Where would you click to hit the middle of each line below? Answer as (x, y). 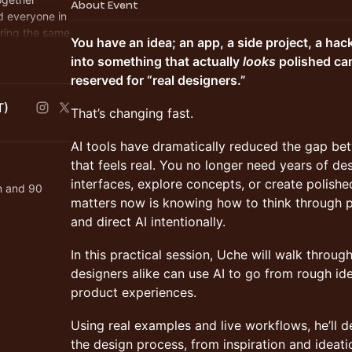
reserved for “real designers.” (158, 80)
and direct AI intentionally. (148, 222)
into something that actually (157, 61)
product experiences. (134, 292)
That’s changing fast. (132, 113)
